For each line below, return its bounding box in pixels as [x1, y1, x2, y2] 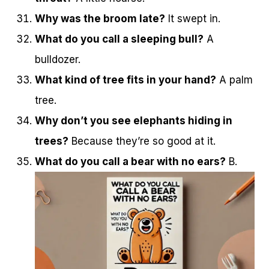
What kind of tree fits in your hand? [35, 73, 216, 86]
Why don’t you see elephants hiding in [35, 114, 232, 127]
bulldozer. [35, 53, 80, 65]
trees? [35, 134, 68, 147]
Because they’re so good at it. [68, 134, 216, 147]
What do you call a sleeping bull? [35, 32, 204, 45]
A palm [216, 73, 253, 86]
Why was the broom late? [35, 12, 165, 25]
